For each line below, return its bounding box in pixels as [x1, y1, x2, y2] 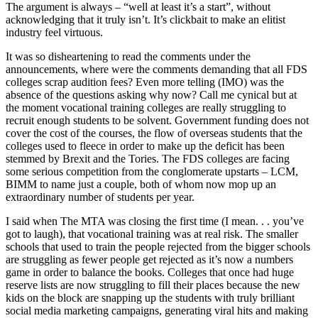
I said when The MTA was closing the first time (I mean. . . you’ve [6, 214, 304, 227]
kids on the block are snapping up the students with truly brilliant [6, 291, 295, 304]
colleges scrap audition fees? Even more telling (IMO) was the [6, 75, 284, 88]
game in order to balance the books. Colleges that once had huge [6, 265, 294, 278]
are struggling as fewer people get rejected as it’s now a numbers [6, 253, 293, 265]
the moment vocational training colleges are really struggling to [6, 101, 286, 114]
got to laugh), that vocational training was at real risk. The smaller [6, 227, 298, 240]
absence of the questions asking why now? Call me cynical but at [6, 88, 297, 101]
